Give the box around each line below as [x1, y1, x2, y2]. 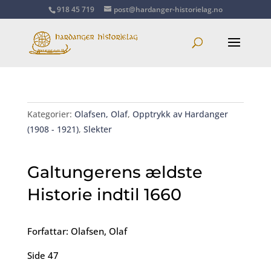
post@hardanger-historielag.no [113, 4, 223, 15]
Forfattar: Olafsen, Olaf [27, 225, 127, 237]
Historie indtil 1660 [27, 184, 181, 204]
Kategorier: [27, 108, 74, 120]
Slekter [83, 123, 112, 135]
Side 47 [27, 249, 59, 261]
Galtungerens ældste [27, 162, 203, 182]
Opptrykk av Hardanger [132, 108, 228, 120]
